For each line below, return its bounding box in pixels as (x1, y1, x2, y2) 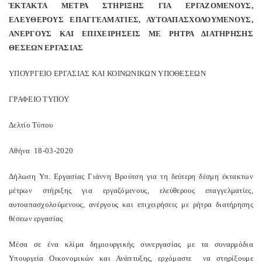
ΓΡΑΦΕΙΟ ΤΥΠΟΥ (9, 95, 69, 104)
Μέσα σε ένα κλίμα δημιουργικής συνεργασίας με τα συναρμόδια (9, 240, 253, 249)
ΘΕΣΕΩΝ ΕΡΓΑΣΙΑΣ (9, 43, 84, 52)
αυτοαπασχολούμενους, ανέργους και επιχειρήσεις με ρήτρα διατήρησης (9, 200, 253, 209)
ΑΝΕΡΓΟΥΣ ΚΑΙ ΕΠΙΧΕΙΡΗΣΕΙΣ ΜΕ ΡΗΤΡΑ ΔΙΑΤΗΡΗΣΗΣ (9, 29, 253, 38)
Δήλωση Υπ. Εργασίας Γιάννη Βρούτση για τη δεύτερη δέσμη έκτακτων (9, 172, 253, 181)
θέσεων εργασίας (9, 214, 63, 223)
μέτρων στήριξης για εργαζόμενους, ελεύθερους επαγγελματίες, (9, 186, 253, 195)
